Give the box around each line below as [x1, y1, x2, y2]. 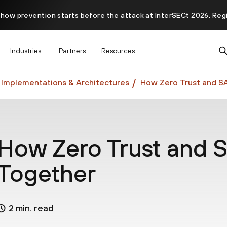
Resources [101, 46, 135, 55]
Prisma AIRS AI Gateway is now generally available [26, 42, 201, 50]
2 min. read [8, 203, 54, 214]
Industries [10, 46, 41, 55]
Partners [59, 46, 86, 55]
